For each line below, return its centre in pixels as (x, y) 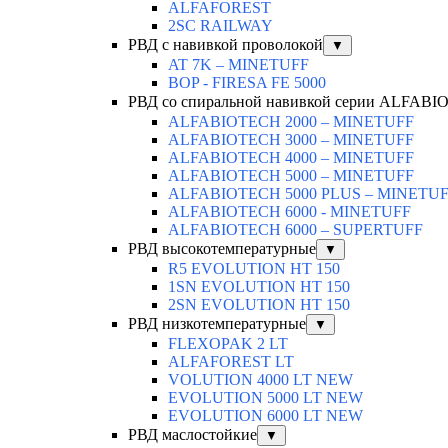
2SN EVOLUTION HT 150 (259, 304)
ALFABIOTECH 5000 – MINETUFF (291, 175)
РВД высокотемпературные (222, 248)
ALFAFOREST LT (231, 361)
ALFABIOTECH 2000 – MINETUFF (291, 121)
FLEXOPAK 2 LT (228, 343)
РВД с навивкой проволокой (225, 44)
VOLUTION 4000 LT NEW (260, 379)
